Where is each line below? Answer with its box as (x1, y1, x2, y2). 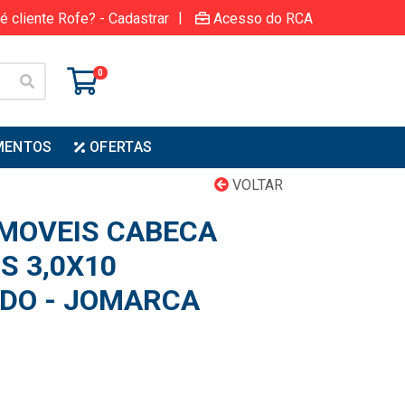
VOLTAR (229, 176, 283, 193)
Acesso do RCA (213, 9, 313, 27)
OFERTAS (89, 138, 153, 155)
